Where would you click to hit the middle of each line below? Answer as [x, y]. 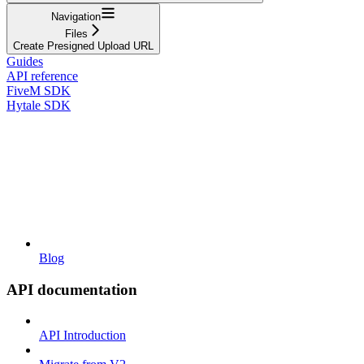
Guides [25, 61]
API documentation [72, 289]
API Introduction [82, 336]
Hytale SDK [39, 105]
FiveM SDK [39, 90]
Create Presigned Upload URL [83, 45]
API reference [42, 76]
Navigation [76, 16]
